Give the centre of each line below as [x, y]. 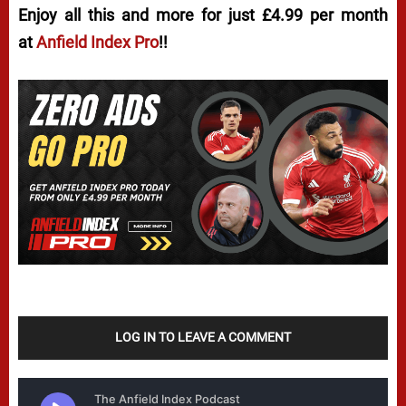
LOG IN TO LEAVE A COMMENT [203, 337]
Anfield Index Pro [97, 42]
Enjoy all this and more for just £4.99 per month [203, 14]
